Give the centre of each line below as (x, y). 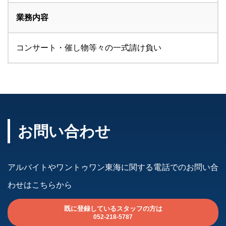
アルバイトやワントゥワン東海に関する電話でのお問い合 (113, 167)
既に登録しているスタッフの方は (113, 209)
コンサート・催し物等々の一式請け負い (89, 48)
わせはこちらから (40, 185)
